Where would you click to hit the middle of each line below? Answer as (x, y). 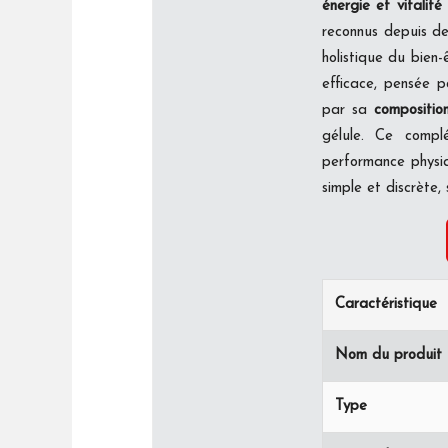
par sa (348, 110)
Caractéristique (386, 304)
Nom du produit (388, 355)
